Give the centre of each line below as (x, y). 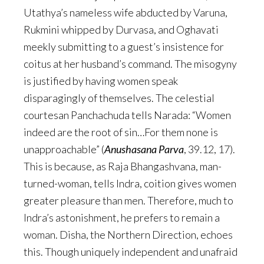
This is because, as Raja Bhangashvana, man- (123, 166)
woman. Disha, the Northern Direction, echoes (128, 235)
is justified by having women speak (101, 81)
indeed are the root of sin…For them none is (121, 132)
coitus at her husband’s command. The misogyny (130, 64)
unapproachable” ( (64, 149)
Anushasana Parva (144, 149)
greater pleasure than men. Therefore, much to (128, 201)
